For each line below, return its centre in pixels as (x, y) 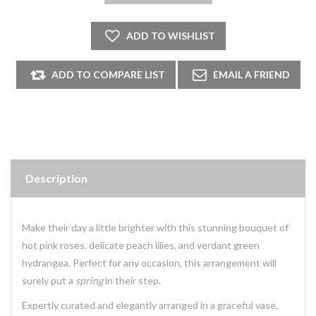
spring (89, 280)
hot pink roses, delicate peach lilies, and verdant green (141, 245)
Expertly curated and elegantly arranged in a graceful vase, (150, 305)
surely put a (49, 280)
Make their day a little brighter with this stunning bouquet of (155, 227)
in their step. (132, 280)
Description (56, 178)
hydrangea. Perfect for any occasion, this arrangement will (149, 263)
